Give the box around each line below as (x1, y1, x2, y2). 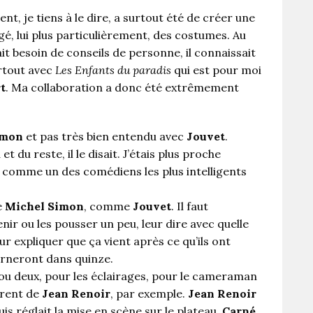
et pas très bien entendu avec (23, 129, 187, 144)
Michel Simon (5, 199, 84, 214)
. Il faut (171, 199, 208, 214)
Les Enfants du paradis (55, 63, 171, 78)
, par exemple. (110, 286, 188, 301)
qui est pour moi (171, 63, 261, 78)
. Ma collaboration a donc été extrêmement (6, 80, 239, 95)
